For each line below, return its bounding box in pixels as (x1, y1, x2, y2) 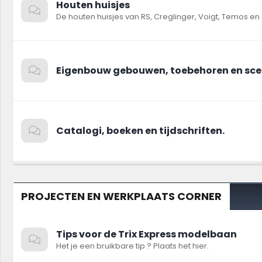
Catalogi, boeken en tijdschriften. (56, 124, 225, 137)
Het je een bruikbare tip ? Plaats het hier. (56, 240, 209, 251)
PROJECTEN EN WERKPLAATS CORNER (21, 189, 222, 204)
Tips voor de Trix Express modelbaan (56, 227, 237, 241)
